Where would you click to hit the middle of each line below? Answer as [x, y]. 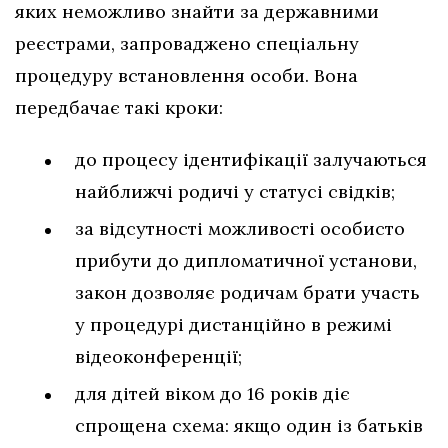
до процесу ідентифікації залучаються [251, 159]
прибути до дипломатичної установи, [246, 260]
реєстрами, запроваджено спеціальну [187, 43]
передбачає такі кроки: [119, 107]
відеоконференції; [158, 356]
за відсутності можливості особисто [240, 228]
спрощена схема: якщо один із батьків [249, 425]
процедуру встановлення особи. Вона [186, 75]
